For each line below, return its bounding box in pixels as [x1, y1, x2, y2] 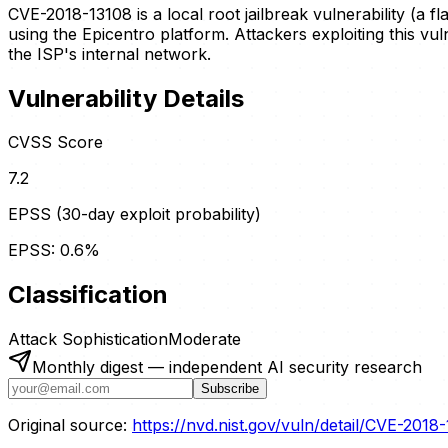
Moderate [168, 329, 241, 350]
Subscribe [201, 381, 259, 397]
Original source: [8, 415, 127, 436]
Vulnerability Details [8, 83, 244, 113]
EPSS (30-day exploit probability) [8, 204, 261, 225]
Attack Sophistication [8, 329, 168, 350]
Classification [8, 280, 168, 310]
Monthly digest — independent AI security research [32, 357, 422, 378]
